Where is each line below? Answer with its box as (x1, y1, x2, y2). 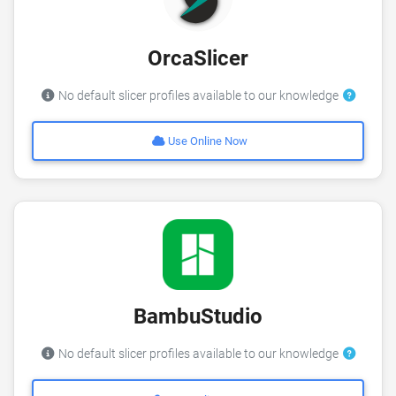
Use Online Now (165, 134, 248, 148)
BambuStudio (133, 304, 263, 330)
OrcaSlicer (148, 46, 248, 71)
